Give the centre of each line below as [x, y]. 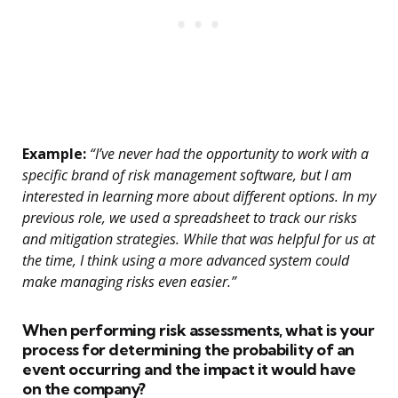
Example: [54, 154]
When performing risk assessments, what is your [198, 330]
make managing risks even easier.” [129, 282]
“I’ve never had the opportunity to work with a [227, 154]
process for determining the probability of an [188, 350]
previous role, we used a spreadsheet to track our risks [190, 218]
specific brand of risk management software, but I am [187, 175]
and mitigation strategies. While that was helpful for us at [199, 239]
